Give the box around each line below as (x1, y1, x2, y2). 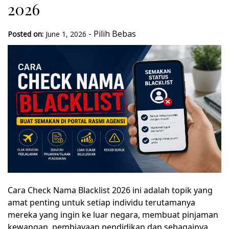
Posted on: (8, 29, 43, 39)
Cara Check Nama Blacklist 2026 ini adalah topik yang (8, 185, 213, 196)
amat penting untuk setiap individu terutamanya (8, 197, 195, 208)
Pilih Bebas (94, 28, 136, 39)
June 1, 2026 (45, 29, 86, 39)
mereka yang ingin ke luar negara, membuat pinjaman (8, 209, 218, 220)
